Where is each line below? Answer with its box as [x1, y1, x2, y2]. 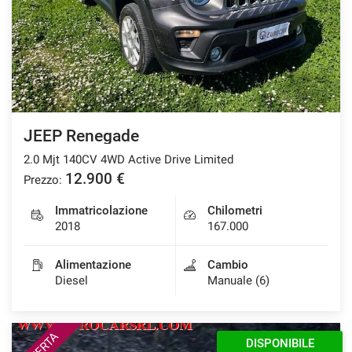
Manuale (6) [207, 273, 269, 288]
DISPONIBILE [245, 335, 314, 350]
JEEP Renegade [24, 126, 139, 145]
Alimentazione [55, 257, 131, 272]
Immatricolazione [55, 203, 148, 218]
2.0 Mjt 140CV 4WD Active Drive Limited [24, 152, 233, 167]
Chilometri [207, 203, 262, 218]
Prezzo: [24, 172, 62, 187]
